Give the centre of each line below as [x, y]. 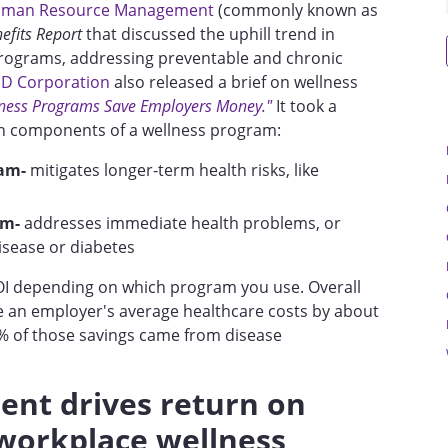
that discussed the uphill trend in [208, 33]
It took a [304, 105]
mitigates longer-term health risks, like [172, 169]
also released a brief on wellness [234, 81]
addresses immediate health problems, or [180, 222]
